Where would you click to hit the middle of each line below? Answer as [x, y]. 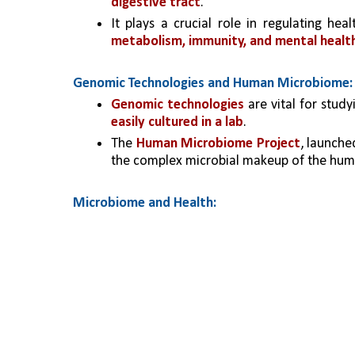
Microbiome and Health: [145, 203]
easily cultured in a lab [177, 122]
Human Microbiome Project [218, 144]
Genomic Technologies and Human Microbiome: [213, 84]
